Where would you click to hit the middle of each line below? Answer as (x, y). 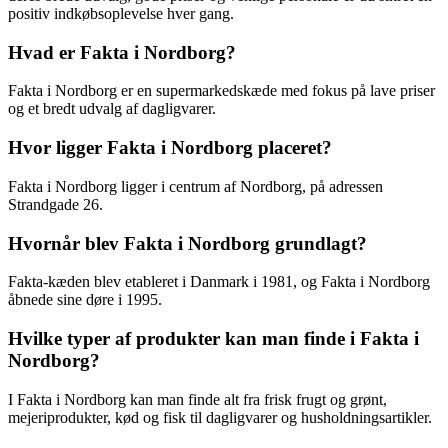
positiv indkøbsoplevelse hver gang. (121, 13)
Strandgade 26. (55, 204)
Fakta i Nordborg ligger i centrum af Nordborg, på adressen (195, 186)
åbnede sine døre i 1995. (85, 300)
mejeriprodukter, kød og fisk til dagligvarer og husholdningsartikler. (220, 417)
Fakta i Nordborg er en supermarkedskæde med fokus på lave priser (221, 91)
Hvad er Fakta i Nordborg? (122, 52)
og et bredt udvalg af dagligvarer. (112, 109)
